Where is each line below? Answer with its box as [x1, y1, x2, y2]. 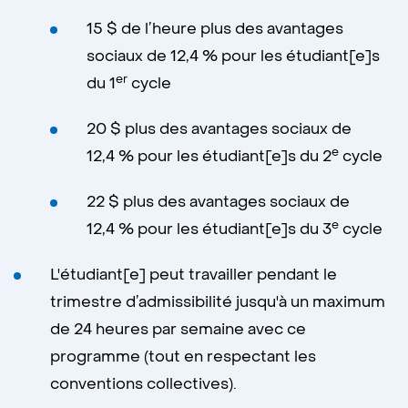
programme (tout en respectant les [50, 347, 316, 367]
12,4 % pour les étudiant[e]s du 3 [87, 219, 331, 240]
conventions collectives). [50, 374, 237, 394]
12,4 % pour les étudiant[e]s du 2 [87, 147, 331, 167]
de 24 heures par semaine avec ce [50, 320, 306, 340]
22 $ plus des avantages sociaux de [87, 192, 350, 212]
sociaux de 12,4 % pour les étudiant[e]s [87, 46, 380, 66]
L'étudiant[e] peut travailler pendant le [50, 265, 337, 285]
